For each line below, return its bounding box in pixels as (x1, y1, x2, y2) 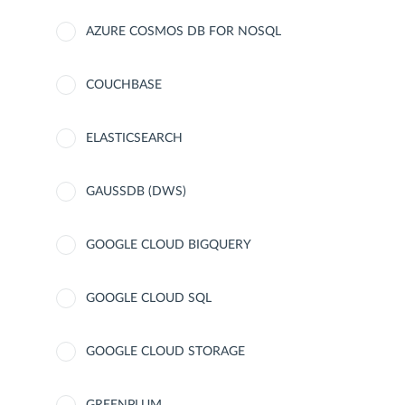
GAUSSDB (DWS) (86, 185, 186, 198)
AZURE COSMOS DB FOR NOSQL (86, 25, 281, 38)
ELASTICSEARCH (86, 132, 183, 145)
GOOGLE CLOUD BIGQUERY (86, 239, 251, 251)
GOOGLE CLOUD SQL (86, 292, 212, 305)
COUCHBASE (86, 79, 162, 91)
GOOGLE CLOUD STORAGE (86, 345, 245, 358)
